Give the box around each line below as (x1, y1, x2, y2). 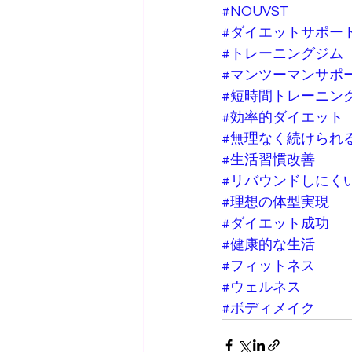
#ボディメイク (222, 300, 315, 316)
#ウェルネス (222, 279, 301, 295)
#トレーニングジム (222, 46, 343, 61)
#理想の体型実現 (222, 194, 329, 210)
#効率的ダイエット (222, 109, 343, 125)
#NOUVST (222, 3, 289, 19)
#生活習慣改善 (222, 152, 315, 167)
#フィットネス (222, 258, 315, 273)
